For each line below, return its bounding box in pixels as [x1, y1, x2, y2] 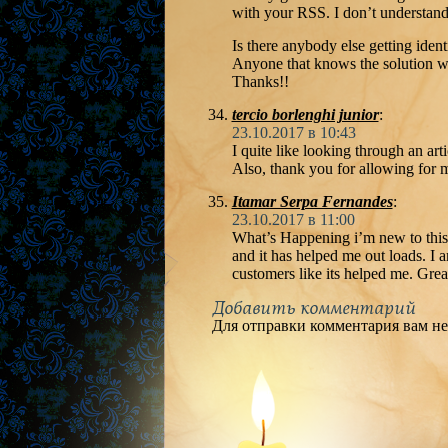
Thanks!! [231, 73, 289, 90]
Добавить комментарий [211, 297, 416, 319]
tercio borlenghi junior [231, 106, 379, 123]
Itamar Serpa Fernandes [231, 193, 393, 210]
